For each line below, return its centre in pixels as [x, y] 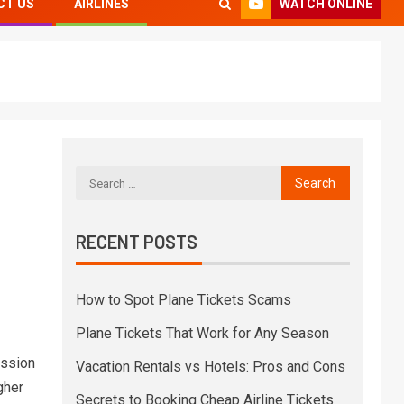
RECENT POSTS [136, 242]
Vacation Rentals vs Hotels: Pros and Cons [210, 367]
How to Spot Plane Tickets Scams [183, 300]
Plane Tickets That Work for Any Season [202, 333]
